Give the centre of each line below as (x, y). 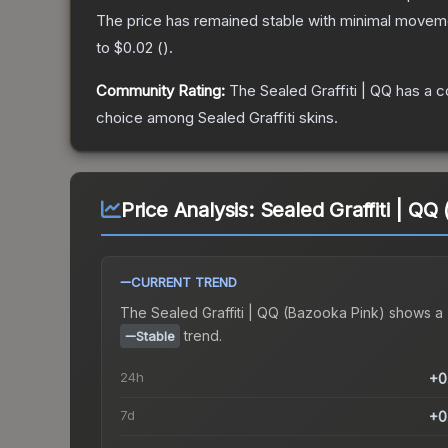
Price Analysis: (190, 210)
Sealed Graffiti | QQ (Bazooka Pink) (268, 313)
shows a (414, 313)
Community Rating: (160, 91)
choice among (147, 118)
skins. (316, 118)
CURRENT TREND (184, 282)
